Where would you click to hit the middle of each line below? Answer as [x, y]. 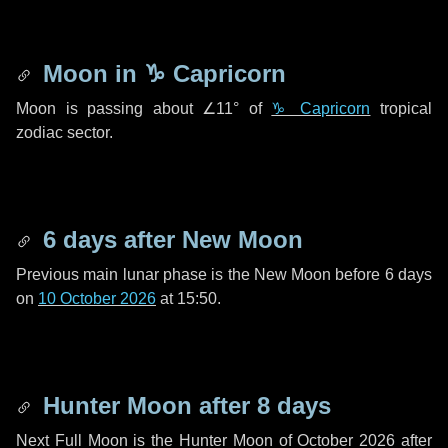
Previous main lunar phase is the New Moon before [200, 274]
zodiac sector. [64, 132]
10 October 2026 [97, 298]
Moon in [90, 73]
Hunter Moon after [146, 405]
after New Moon [210, 239]
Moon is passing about [109, 108]
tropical [401, 108]
